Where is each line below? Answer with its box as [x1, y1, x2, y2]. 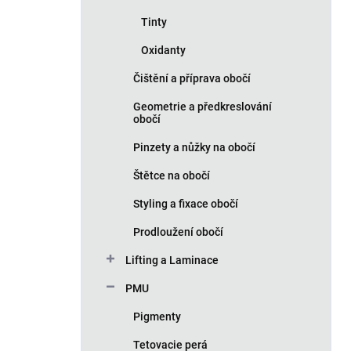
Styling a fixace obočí [133, 197, 238, 210]
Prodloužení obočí [133, 226, 223, 238]
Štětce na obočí [133, 169, 210, 182]
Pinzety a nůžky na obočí [133, 141, 255, 154]
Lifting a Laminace [125, 254, 219, 266]
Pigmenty [133, 310, 181, 323]
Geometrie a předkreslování [133, 100, 272, 113]
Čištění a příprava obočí [133, 72, 251, 85]
